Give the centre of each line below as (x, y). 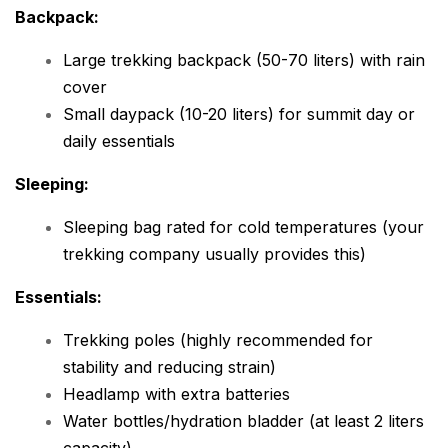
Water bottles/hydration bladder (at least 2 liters (243, 421)
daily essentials (119, 141)
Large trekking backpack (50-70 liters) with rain (244, 60)
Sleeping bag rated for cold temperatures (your (243, 227)
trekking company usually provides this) (214, 254)
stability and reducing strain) (169, 367)
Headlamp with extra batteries (176, 394)
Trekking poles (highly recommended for (218, 340)
